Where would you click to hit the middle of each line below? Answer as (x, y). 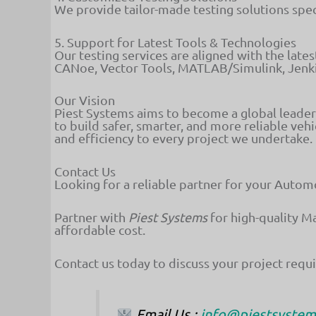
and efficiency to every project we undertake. (183, 138)
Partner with (91, 217)
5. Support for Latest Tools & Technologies (175, 42)
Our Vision (85, 100)
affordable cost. (100, 229)
